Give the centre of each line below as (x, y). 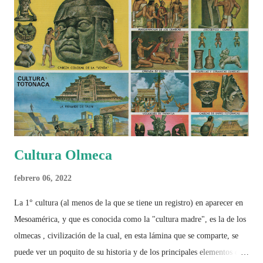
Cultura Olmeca (63, 155)
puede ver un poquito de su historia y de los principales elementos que (130, 252)
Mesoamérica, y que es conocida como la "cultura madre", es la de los (130, 219)
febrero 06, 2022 (43, 178)
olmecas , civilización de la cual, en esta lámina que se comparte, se (126, 235)
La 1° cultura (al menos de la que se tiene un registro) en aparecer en (129, 203)
